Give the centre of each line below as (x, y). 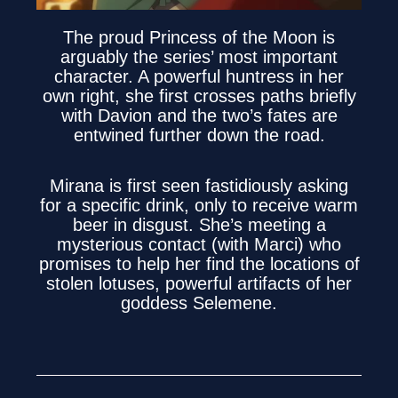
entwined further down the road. (199, 135)
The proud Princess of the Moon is (199, 37)
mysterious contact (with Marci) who (199, 244)
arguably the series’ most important (199, 56)
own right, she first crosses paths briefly (199, 96)
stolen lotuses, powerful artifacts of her (199, 283)
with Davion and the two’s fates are (199, 115)
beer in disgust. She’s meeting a (199, 224)
